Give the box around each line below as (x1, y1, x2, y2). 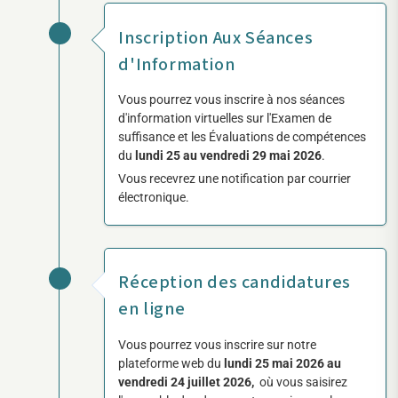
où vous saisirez (259, 374, 348, 389)
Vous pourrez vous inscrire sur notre (118, 337, 317, 352)
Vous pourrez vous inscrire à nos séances (118, 92, 346, 107)
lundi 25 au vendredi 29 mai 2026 (135, 147, 322, 163)
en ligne (118, 297, 186, 322)
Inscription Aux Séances (118, 25, 314, 51)
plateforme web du (118, 355, 225, 370)
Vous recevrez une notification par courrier (118, 171, 352, 186)
